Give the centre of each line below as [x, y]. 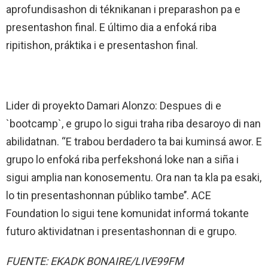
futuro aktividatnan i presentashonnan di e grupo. [121, 231]
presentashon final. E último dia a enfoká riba [111, 27]
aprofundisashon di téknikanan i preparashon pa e [123, 9]
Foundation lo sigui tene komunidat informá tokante [127, 213]
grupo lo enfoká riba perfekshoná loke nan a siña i [122, 159]
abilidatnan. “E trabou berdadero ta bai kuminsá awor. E [134, 141]
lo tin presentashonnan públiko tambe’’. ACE [109, 195]
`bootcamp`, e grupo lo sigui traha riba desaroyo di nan [133, 123]
